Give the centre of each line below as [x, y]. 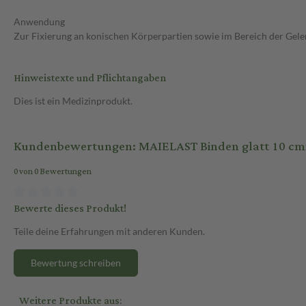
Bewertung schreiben [76, 262]
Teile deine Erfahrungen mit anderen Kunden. [109, 231]
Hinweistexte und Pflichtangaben [90, 79]
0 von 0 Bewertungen [53, 172]
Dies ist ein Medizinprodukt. [73, 101]
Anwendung [39, 22]
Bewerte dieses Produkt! [70, 208]
